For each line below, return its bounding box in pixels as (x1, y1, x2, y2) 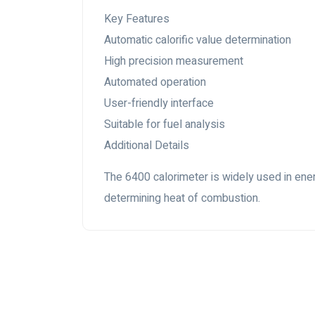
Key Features (104, 11, 169, 27)
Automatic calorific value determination (104, 32, 291, 49)
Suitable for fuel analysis (104, 116, 225, 133)
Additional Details (104, 137, 189, 154)
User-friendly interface (104, 95, 214, 112)
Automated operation (104, 74, 206, 91)
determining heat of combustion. (104, 190, 260, 207)
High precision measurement (104, 53, 243, 70)
